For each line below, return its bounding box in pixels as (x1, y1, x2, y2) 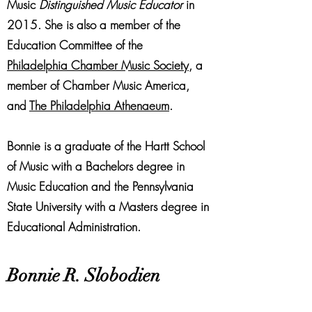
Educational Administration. (7, 219, 141, 235)
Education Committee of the (7, 37, 143, 53)
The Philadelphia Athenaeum (29, 97, 169, 114)
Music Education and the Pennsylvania (7, 178, 194, 194)
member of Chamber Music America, (7, 77, 189, 93)
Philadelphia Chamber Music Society (7, 57, 189, 73)
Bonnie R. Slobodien (7, 265, 160, 287)
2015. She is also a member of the (7, 17, 180, 33)
